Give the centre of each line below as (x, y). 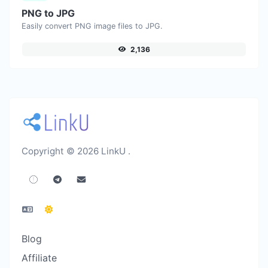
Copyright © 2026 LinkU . (76, 151)
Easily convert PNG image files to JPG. (92, 26)
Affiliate (39, 258)
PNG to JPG (48, 13)
